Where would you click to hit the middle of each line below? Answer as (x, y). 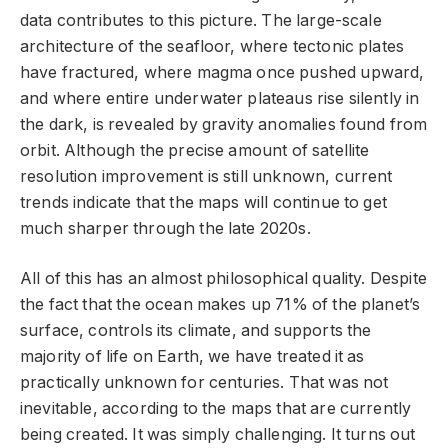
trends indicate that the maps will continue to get (203, 202)
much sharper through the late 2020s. (165, 228)
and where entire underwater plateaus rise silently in (220, 98)
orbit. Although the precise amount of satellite (195, 150)
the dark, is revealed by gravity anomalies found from (224, 124)
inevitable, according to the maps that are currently (216, 409)
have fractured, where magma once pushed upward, (222, 72)
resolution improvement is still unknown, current (206, 176)
